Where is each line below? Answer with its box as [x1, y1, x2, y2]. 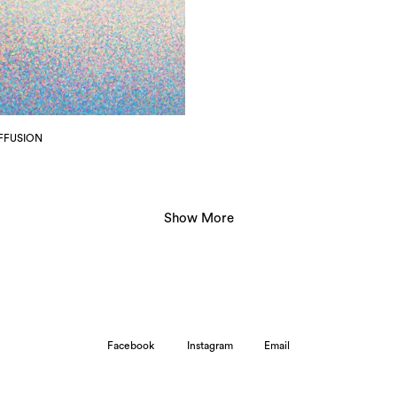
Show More [163, 211, 234, 225]
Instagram [187, 339, 233, 351]
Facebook [107, 339, 154, 351]
